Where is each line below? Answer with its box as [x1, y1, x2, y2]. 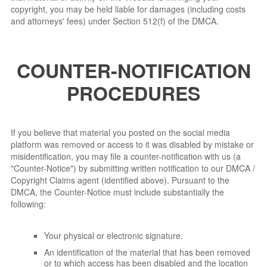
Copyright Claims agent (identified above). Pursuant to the [11, 173, 229, 186]
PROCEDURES [67, 79, 200, 107]
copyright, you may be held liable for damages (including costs [11, 2, 246, 15]
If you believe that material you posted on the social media [11, 126, 230, 138]
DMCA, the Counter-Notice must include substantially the [11, 185, 224, 198]
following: [11, 197, 46, 210]
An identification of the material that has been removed [44, 246, 250, 258]
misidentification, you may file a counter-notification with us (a [11, 150, 241, 162]
